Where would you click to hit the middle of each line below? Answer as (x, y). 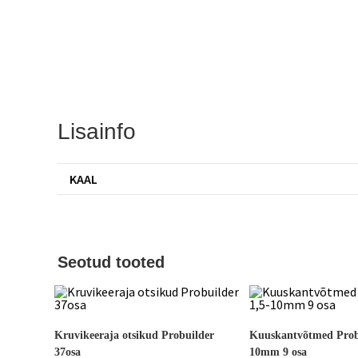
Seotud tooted (111, 262)
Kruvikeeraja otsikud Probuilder (135, 335)
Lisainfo (97, 131)
